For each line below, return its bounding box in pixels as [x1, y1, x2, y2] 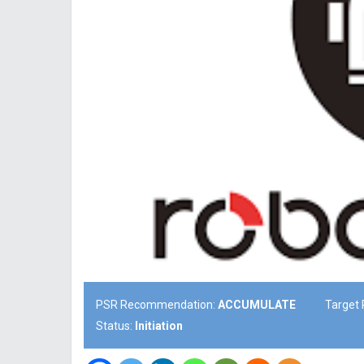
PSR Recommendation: [96, 297, 218, 311]
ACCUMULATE [218, 297, 296, 311]
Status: [96, 318, 135, 332]
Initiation [135, 318, 183, 332]
